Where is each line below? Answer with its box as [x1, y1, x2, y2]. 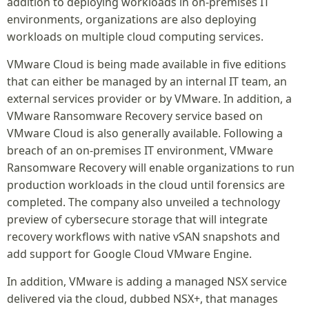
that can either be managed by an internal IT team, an [7, 74, 287, 89]
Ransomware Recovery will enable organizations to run [7, 160, 295, 175]
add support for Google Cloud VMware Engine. [7, 246, 252, 261]
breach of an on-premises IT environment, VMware [7, 143, 273, 158]
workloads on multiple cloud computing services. [7, 29, 263, 44]
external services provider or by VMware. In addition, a [7, 91, 292, 106]
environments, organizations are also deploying [7, 12, 257, 27]
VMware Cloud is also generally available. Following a [7, 126, 283, 141]
